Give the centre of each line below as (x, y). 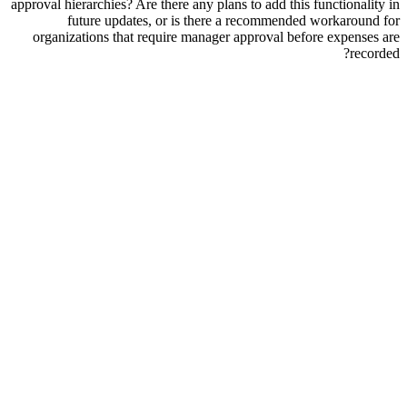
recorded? (375, 54)
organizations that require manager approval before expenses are (216, 37)
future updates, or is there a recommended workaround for (233, 21)
